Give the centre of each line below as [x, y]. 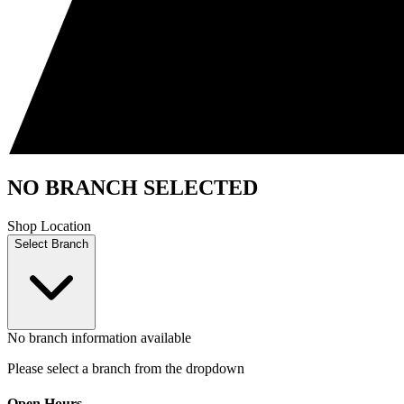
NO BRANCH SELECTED [133, 187]
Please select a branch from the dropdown [126, 368]
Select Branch [51, 243]
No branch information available [99, 337]
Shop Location [49, 225]
